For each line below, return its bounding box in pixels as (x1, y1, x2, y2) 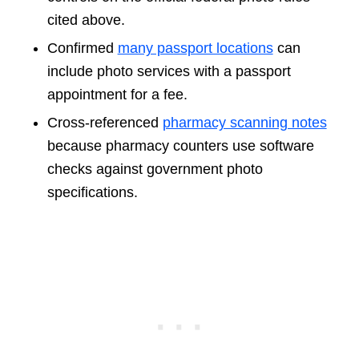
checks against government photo (46, 161, 263, 178)
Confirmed (46, 40, 118, 57)
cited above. (46, 12, 125, 29)
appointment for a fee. (46, 87, 188, 103)
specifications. (46, 184, 138, 201)
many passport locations (117, 40, 273, 57)
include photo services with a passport (46, 63, 291, 80)
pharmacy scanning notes (162, 115, 327, 131)
